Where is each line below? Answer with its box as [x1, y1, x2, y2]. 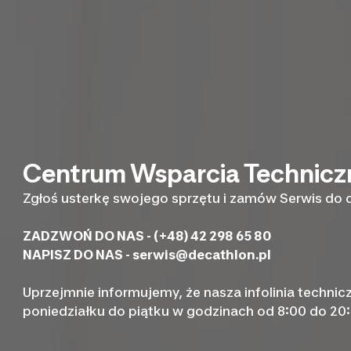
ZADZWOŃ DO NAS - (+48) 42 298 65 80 [23, 228, 273, 244]
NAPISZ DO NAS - [23, 247, 133, 263]
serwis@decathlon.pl [132, 247, 272, 263]
